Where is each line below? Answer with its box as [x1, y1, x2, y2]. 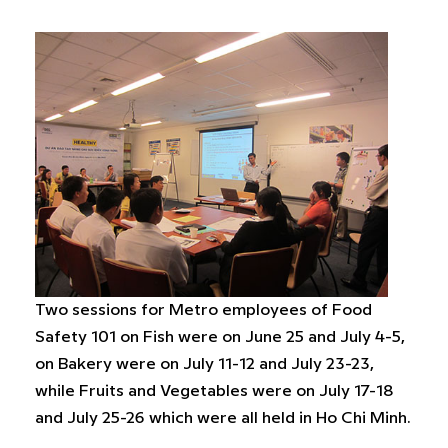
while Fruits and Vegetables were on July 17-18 [35, 383, 393, 399]
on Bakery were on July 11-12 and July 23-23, [35, 356, 374, 372]
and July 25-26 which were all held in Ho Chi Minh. [35, 410, 411, 426]
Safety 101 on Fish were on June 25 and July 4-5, [35, 329, 405, 345]
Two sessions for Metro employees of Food [35, 302, 372, 318]
